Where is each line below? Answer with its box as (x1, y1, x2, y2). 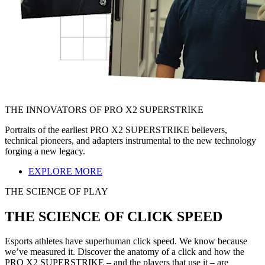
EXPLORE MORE (28, 166, 102, 176)
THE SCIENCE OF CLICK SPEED (5, 208, 222, 224)
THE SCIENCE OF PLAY (5, 186, 108, 196)
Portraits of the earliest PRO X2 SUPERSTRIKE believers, (5, 124, 227, 135)
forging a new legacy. (5, 146, 85, 156)
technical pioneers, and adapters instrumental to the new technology (5, 135, 256, 146)
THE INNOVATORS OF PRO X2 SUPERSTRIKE (5, 104, 203, 115)
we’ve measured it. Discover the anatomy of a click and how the (5, 247, 244, 257)
